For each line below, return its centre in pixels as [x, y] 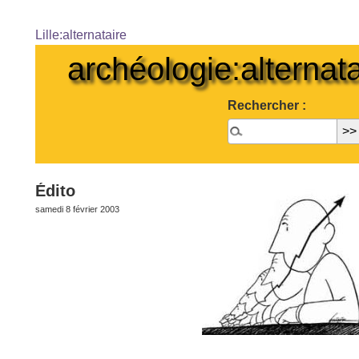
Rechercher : [267, 105]
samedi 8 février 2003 [77, 209]
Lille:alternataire [81, 35]
